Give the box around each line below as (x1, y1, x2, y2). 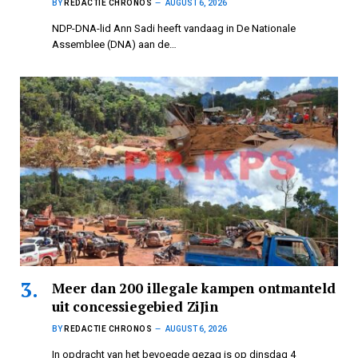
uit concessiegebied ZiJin (52, 297, 218, 316)
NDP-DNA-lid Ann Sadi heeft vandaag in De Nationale (52, 22, 296, 35)
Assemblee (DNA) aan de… (52, 38, 177, 51)
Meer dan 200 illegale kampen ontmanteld (52, 279, 336, 298)
